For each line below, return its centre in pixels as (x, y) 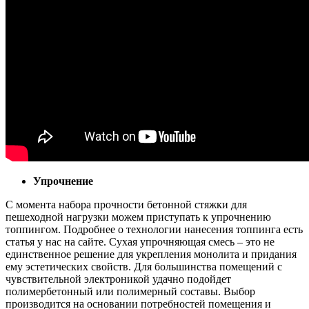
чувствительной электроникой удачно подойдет (118, 279)
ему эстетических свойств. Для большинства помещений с (144, 266)
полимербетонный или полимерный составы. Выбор (130, 291)
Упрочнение (63, 181)
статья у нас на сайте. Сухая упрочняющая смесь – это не (140, 241)
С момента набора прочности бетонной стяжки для (126, 204)
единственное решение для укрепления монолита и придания (151, 254)
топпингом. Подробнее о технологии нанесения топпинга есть (154, 229)
